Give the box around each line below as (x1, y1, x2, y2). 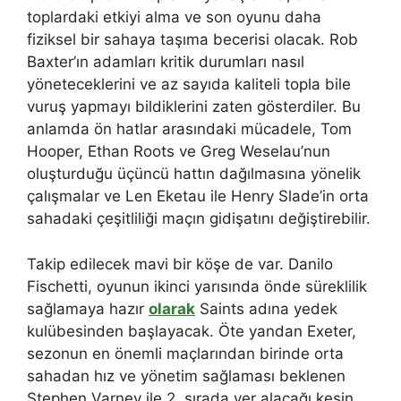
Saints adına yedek (195, 299, 337, 318)
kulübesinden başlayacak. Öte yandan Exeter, (27, 321, 356, 340)
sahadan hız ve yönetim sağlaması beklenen (27, 366, 346, 385)
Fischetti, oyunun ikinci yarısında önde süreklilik (27, 277, 367, 295)
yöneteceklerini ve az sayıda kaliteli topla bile (27, 75, 351, 94)
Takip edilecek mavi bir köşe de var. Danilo (27, 254, 333, 273)
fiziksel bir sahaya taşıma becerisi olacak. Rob (27, 30, 358, 49)
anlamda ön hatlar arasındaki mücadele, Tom (27, 120, 352, 139)
